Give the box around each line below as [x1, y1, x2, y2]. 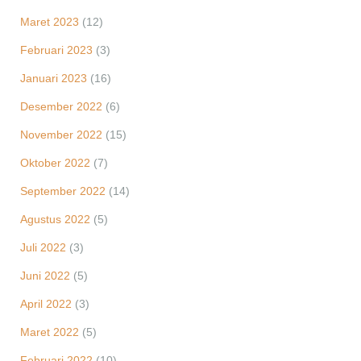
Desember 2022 [20, 100, 102, 113]
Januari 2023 [20, 72, 87, 85]
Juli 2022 [20, 241, 66, 254]
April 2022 [20, 297, 72, 310]
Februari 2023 [20, 44, 93, 56]
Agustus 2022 [20, 213, 90, 226]
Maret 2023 [20, 15, 79, 28]
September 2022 [20, 185, 106, 197]
